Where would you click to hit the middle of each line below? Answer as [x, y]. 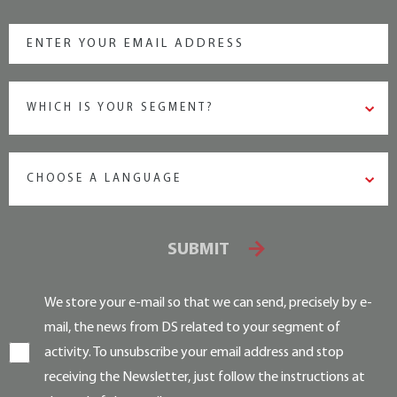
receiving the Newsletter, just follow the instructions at [205, 378]
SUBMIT [198, 250]
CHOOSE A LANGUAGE [104, 179]
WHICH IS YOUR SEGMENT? [121, 108]
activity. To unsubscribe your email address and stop [194, 353]
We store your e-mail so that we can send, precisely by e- [208, 303]
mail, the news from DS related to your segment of [192, 328]
